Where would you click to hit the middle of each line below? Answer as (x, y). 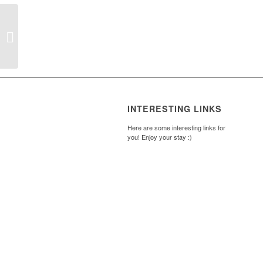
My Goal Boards (48, 36)
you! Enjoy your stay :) (160, 137)
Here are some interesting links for (176, 128)
